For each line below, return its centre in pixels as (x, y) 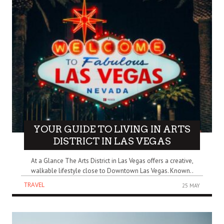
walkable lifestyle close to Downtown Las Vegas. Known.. (112, 171)
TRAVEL (34, 185)
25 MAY (191, 186)
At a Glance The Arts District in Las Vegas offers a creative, (112, 161)
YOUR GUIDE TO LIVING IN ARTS (112, 129)
